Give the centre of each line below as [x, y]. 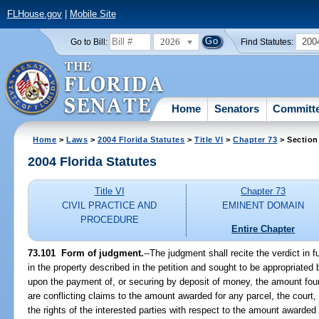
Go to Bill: [89, 42]
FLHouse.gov [34, 14]
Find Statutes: [267, 42]
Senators [237, 108]
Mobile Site [93, 14]
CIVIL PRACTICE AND [110, 206]
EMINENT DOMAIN [263, 206]
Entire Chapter [263, 229]
